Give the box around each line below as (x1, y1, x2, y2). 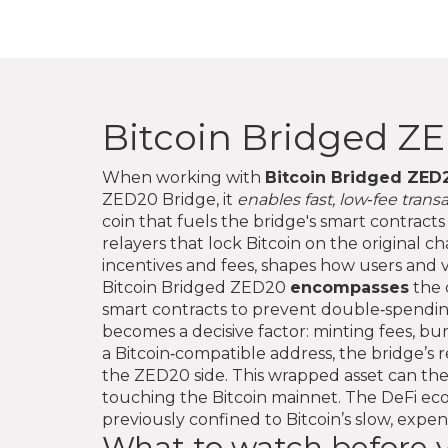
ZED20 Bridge (102, 190, 216, 209)
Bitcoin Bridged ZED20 (102, 278, 290, 297)
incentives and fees (102, 256, 254, 275)
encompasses (290, 278, 409, 297)
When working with (102, 168, 265, 187)
